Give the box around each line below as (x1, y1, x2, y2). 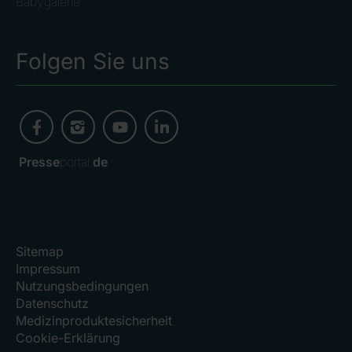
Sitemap (16, 243, 64, 259)
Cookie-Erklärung (16, 329, 120, 346)
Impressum (16, 260, 80, 277)
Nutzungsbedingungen (16, 277, 148, 294)
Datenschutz (16, 295, 89, 311)
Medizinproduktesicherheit (16, 312, 172, 328)
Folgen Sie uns (16, 47, 170, 75)
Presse (19, 153, 60, 170)
